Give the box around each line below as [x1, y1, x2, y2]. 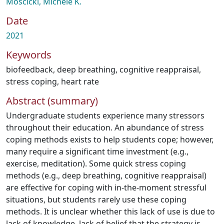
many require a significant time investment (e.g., [6, 146, 188, 157]
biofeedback [6, 64, 53, 75]
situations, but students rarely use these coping [6, 194, 186, 205]
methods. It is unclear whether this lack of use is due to [6, 206, 215, 217]
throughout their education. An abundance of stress [6, 122, 204, 133]
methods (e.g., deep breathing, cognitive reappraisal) [6, 170, 206, 181]
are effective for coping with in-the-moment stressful [6, 182, 206, 193]
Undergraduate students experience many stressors [6, 110, 204, 121]
